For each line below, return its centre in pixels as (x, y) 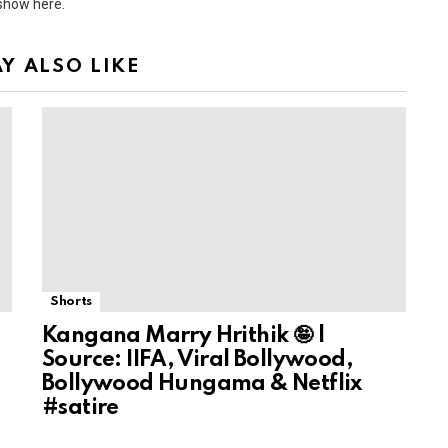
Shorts (71, 301)
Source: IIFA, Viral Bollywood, (197, 359)
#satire (80, 407)
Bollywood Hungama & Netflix (202, 383)
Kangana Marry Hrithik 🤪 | (183, 335)
